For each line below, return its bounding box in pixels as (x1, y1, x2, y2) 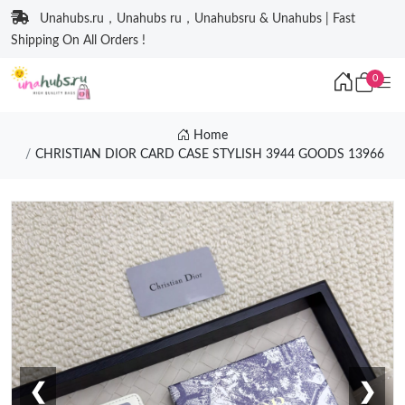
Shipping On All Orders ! (11, 34, 146, 47)
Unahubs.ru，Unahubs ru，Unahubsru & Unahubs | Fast (40, 13, 355, 25)
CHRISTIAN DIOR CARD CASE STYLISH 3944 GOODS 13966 (34, 148, 384, 161)
